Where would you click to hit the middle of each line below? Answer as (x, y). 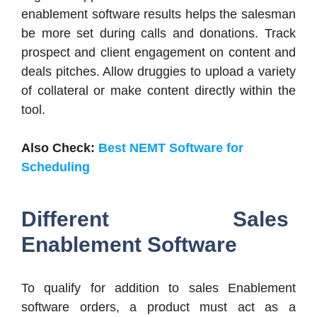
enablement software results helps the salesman (158, 14)
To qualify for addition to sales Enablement (158, 288)
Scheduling (56, 167)
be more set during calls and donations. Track (158, 33)
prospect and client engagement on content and (158, 52)
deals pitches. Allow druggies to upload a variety (158, 71)
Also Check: (60, 148)
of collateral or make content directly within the (158, 90)
